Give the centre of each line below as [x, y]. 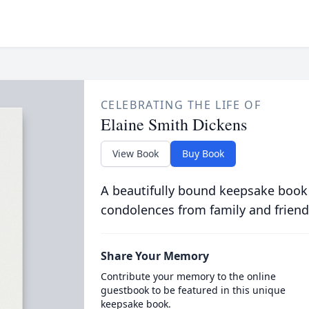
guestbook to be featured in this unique [193, 290]
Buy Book [203, 153]
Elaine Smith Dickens [173, 124]
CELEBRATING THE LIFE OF [181, 105]
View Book [135, 153]
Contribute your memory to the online [188, 276]
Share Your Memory [154, 256]
